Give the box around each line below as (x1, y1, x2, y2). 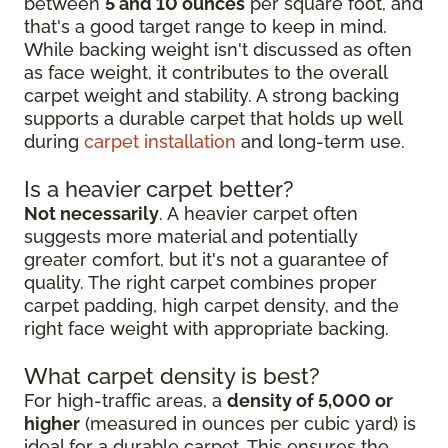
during (24, 130, 84, 152)
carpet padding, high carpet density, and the (24, 294, 399, 316)
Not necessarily (24, 202, 159, 224)
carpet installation (84, 130, 236, 152)
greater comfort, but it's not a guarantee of (24, 248, 388, 270)
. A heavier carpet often (159, 202, 358, 224)
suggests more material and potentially (24, 225, 358, 247)
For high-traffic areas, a (24, 389, 227, 411)
